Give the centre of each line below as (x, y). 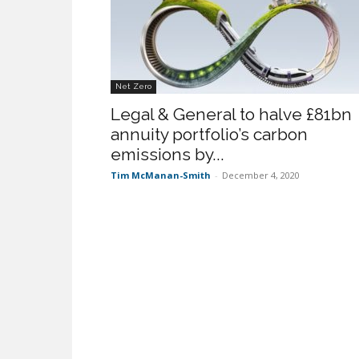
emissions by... (167, 154)
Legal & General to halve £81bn (231, 114)
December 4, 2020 (261, 175)
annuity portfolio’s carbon (209, 134)
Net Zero (133, 86)
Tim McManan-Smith (161, 175)
